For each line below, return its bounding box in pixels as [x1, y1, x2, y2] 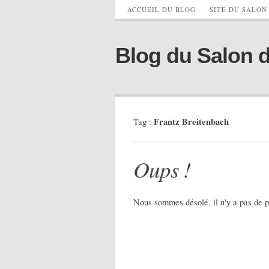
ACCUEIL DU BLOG [127, 5, 196, 14]
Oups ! [133, 154, 190, 184]
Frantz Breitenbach [154, 115, 229, 128]
